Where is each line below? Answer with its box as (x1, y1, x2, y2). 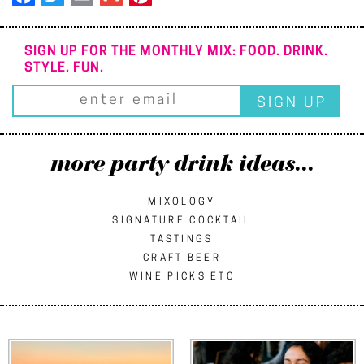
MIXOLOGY (148, 197, 216, 207)
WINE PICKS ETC (128, 271, 236, 282)
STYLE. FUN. (24, 61, 104, 75)
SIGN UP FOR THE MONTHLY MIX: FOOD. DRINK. (24, 45, 328, 58)
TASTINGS (150, 234, 214, 245)
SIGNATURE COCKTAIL (112, 215, 252, 226)
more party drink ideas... (50, 149, 314, 177)
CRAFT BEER (143, 253, 221, 263)
